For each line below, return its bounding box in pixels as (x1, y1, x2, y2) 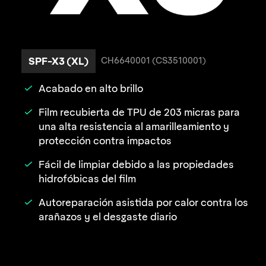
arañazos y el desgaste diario (39, 210, 177, 223)
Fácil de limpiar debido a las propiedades (39, 158, 234, 170)
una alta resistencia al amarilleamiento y (39, 120, 229, 132)
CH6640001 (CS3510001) (101, 55, 207, 66)
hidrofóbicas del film (39, 172, 136, 185)
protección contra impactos (39, 134, 172, 147)
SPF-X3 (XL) (28, 54, 88, 68)
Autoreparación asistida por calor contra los (39, 196, 248, 208)
